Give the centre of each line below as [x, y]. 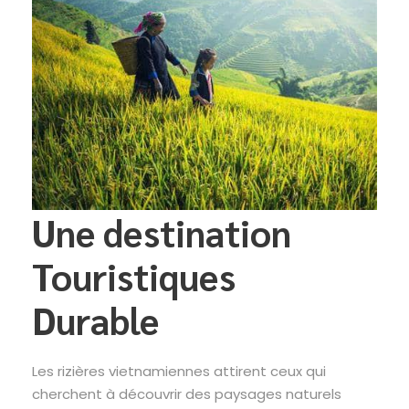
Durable [100, 320]
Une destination [162, 232]
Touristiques [134, 276]
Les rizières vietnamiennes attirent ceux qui [179, 372]
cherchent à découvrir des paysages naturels [187, 394]
